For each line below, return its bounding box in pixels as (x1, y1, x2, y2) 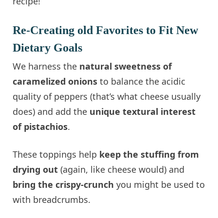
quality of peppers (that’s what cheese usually (13, 91, 201, 103)
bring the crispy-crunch (13, 179, 114, 191)
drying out (13, 163, 58, 176)
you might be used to (114, 179, 205, 191)
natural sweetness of (79, 60, 172, 73)
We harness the (13, 60, 80, 73)
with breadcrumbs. (13, 194, 91, 206)
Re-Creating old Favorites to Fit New (13, 24, 199, 37)
